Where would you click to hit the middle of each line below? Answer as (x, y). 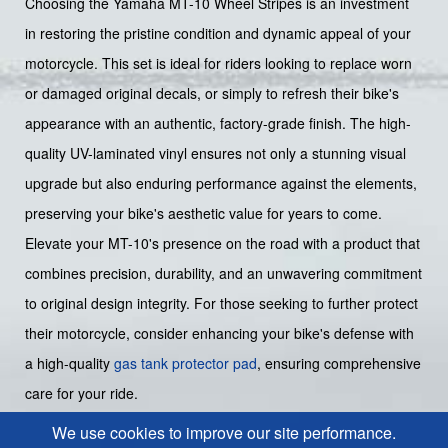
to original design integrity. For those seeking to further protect (221, 302)
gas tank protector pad (185, 362)
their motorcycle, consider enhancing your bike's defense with (219, 332)
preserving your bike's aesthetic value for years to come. (203, 212)
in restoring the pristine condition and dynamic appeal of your (218, 32)
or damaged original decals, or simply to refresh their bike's (212, 92)
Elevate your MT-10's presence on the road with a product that (222, 242)
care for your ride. (81, 392)
